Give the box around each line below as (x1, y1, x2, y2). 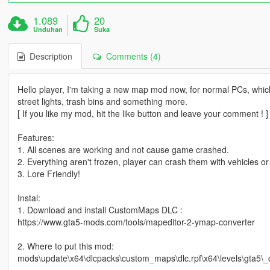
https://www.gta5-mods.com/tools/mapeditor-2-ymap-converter (17, 215, 255, 228)
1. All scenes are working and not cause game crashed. (17, 143, 229, 155)
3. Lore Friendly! (17, 167, 80, 180)
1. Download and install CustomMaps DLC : (17, 203, 183, 216)
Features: (17, 131, 54, 143)
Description (24, 49, 72, 62)
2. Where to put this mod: (17, 239, 114, 252)
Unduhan (33, 24, 63, 34)
